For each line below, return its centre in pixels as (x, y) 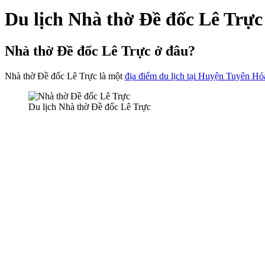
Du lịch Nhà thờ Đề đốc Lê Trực (90, 106)
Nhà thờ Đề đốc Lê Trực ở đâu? (100, 51)
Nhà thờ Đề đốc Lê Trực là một (65, 76)
